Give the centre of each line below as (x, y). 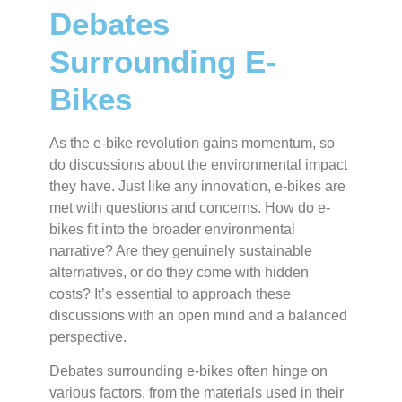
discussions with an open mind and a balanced (198, 315)
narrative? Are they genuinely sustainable (181, 250)
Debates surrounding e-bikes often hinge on (188, 371)
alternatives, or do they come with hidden (179, 272)
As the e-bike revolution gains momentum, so (192, 143)
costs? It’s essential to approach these (170, 293)
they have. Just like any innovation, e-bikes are (197, 186)
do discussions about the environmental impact (198, 164)
